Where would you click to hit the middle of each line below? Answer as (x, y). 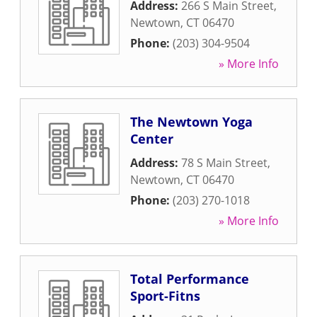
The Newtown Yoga (191, 122)
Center (152, 139)
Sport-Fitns (165, 296)
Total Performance (190, 279)
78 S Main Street (224, 163)
